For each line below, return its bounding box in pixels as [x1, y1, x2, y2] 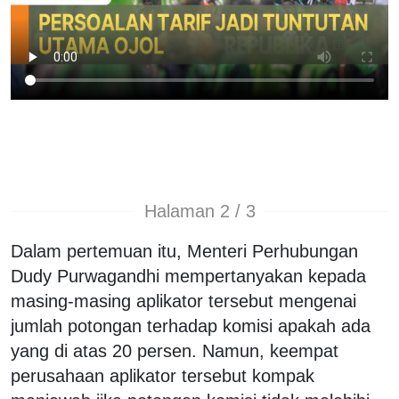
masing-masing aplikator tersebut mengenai [11, 290, 356, 311]
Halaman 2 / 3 [143, 201, 256, 222]
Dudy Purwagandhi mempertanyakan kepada [11, 265, 366, 286]
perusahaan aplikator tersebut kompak [11, 365, 314, 386]
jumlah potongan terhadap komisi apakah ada [11, 315, 370, 336]
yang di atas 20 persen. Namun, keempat [11, 340, 338, 361]
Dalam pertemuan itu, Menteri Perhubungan [11, 240, 358, 261]
